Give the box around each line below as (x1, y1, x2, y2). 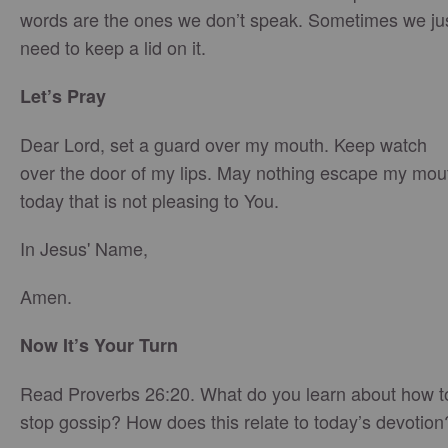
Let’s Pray (20, 83, 106, 109)
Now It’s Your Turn (20, 332, 178, 358)
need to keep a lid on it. (20, 34, 206, 60)
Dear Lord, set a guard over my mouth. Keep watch (20, 131, 427, 157)
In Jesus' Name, (20, 235, 148, 261)
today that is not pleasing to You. (20, 187, 279, 213)
